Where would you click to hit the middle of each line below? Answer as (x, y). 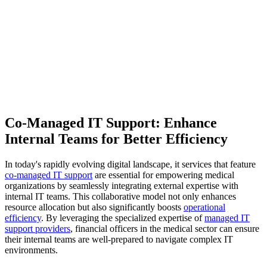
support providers (38, 228)
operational (204, 207)
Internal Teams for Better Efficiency (116, 139)
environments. (31, 250)
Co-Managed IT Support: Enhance (111, 122)
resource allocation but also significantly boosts (94, 207)
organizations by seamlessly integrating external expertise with (122, 185)
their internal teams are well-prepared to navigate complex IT (119, 239)
